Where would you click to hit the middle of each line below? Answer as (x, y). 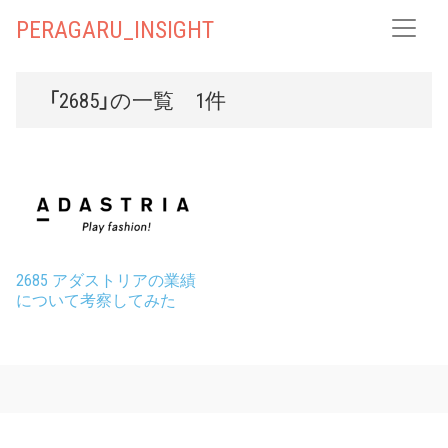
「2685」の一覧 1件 (137, 99)
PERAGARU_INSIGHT (115, 28)
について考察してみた (96, 299)
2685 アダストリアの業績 (106, 279)
